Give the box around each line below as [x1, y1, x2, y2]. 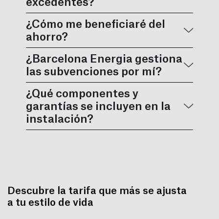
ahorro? [26, 32, 68, 43]
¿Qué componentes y [26, 88, 139, 100]
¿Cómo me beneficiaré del [26, 19, 166, 30]
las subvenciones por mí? [26, 66, 162, 78]
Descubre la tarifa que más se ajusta [7, 186, 187, 197]
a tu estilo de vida [7, 198, 93, 208]
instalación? [26, 114, 94, 125]
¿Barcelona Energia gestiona [26, 54, 183, 65]
